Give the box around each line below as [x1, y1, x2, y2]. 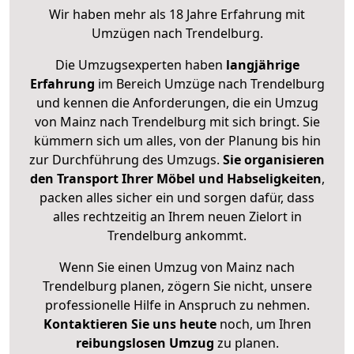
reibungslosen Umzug [75, 334, 214, 352]
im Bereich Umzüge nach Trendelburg [94, 75, 325, 93]
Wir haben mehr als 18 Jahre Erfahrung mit [49, 6, 305, 24]
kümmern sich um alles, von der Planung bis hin [33, 132, 321, 150]
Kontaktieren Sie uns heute [43, 315, 217, 333]
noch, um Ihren [216, 315, 311, 333]
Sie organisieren [223, 151, 325, 169]
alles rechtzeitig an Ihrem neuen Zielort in [52, 208, 302, 226]
